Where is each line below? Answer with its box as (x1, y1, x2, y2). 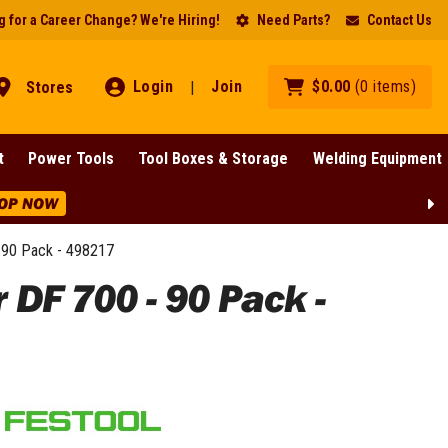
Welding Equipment (312, 149, 442, 168)
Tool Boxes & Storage (138, 149, 289, 168)
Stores (25, 77, 73, 97)
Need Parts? (257, 11, 330, 28)
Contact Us (367, 11, 432, 28)
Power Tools (27, 149, 114, 168)
